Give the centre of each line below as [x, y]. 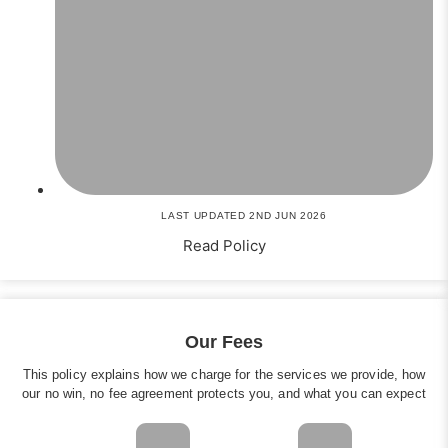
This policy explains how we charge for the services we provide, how [224, 375]
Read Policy [224, 246]
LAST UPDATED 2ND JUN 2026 [244, 216]
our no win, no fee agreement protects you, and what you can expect [224, 394]
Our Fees [224, 342]
